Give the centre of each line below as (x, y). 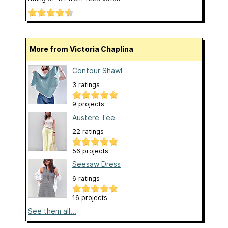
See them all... (52, 211)
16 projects (90, 197)
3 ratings (86, 84)
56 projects (90, 151)
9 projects (88, 104)
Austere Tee (94, 117)
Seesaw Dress (96, 164)
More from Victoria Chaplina (85, 49)
